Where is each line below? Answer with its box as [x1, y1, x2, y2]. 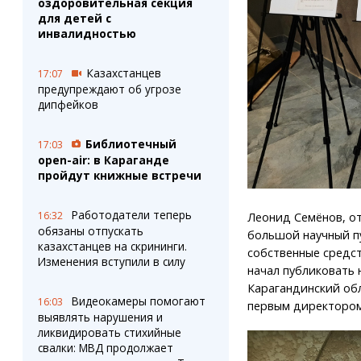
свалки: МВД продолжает [37, 340, 173, 355]
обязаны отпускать [37, 223, 143, 239]
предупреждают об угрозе [37, 81, 181, 97]
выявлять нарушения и [37, 309, 163, 325]
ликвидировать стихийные [37, 325, 181, 340]
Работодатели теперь [71, 207, 192, 222]
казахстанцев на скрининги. [37, 239, 187, 254]
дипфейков [37, 97, 98, 112]
